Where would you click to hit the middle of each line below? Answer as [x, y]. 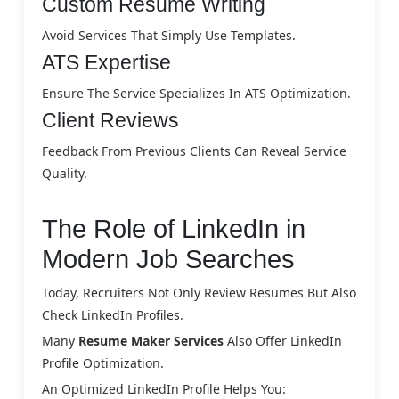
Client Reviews [110, 120]
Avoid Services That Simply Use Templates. [169, 35]
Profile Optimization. [103, 362]
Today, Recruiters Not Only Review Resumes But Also [199, 292]
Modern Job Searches [168, 259]
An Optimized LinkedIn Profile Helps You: [164, 388]
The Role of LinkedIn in [174, 228]
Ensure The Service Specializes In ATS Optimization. [196, 93]
